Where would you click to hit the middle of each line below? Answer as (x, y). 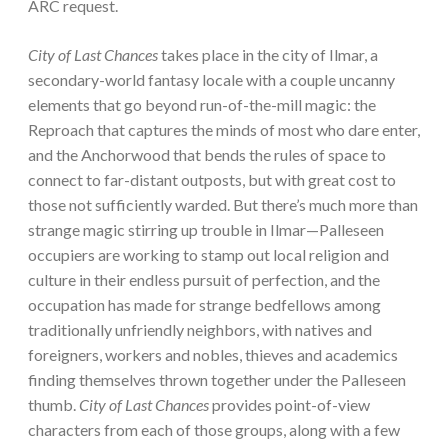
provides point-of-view (291, 405)
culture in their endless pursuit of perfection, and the (204, 280)
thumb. (53, 405)
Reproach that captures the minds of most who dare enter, (224, 130)
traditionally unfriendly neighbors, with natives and (200, 330)
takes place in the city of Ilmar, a (269, 55)
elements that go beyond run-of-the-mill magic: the (202, 105)
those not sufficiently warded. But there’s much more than (223, 205)
